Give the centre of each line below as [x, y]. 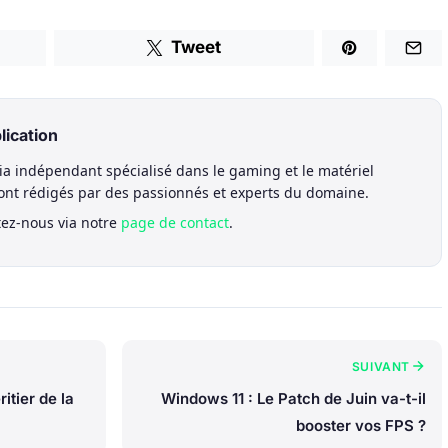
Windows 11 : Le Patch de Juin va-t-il [293, 398]
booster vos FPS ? [361, 425]
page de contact [175, 222]
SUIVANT [380, 366]
